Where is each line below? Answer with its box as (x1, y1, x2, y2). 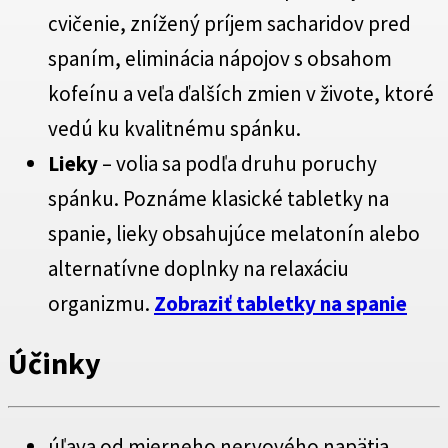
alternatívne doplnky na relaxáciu (48, 254, 349, 282)
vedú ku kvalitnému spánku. (48, 114, 301, 142)
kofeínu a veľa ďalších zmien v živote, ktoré (48, 79, 434, 107)
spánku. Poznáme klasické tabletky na (48, 184, 389, 212)
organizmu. (48, 289, 154, 317)
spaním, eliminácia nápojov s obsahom (48, 44, 392, 72)
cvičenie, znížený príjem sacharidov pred (48, 9, 411, 37)
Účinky (8, 343, 101, 382)
